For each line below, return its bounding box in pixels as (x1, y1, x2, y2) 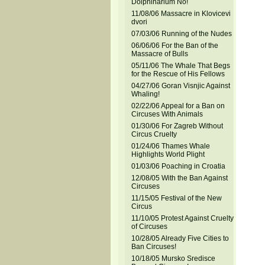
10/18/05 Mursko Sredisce (131, 254, 215, 263)
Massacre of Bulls (131, 50, 188, 58)
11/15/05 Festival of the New (131, 194, 222, 202)
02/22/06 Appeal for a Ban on (131, 102, 225, 110)
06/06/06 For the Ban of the (131, 41, 218, 50)
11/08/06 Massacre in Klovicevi (131, 9, 231, 18)
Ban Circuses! (131, 243, 176, 251)
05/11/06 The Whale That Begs (131, 62, 230, 70)
